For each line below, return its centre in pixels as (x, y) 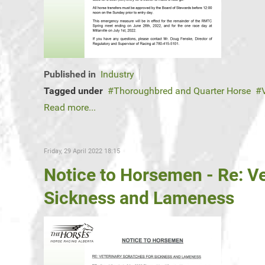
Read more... (70, 108)
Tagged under (73, 91)
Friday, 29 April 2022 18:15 (82, 151)
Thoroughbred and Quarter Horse (182, 91)
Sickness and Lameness (139, 198)
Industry (117, 75)
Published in (70, 75)
